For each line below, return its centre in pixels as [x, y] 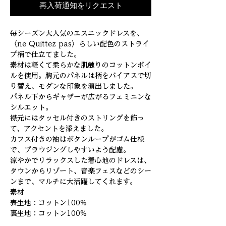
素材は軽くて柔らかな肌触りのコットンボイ [81, 65]
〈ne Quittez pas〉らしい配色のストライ [80, 44]
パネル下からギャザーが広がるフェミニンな [81, 97]
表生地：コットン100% [48, 203]
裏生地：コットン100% [48, 214]
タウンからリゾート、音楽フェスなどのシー [81, 171]
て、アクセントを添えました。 [59, 129]
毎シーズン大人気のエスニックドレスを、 [77, 34]
